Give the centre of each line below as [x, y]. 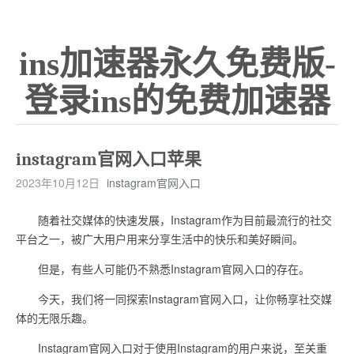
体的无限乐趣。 [55, 318]
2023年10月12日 [58, 183]
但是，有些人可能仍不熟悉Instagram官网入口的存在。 [163, 269]
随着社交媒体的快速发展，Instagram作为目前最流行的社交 [174, 220]
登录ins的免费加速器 [177, 101]
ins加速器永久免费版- [177, 64]
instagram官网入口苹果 [109, 160]
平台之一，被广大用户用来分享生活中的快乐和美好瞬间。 [160, 239]
